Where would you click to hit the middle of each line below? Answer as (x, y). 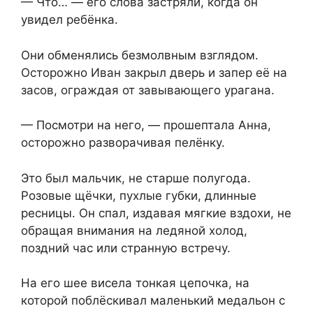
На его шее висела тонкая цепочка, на (135, 283)
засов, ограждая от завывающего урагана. (148, 90)
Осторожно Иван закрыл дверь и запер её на (154, 72)
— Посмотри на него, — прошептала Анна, (146, 125)
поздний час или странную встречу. (126, 248)
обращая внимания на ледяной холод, (134, 230)
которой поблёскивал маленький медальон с (153, 301)
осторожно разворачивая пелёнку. (123, 143)
